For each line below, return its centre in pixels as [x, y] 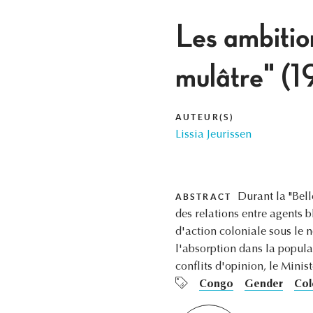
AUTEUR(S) [205, 117]
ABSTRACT [203, 197]
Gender [263, 285]
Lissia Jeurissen [213, 135]
